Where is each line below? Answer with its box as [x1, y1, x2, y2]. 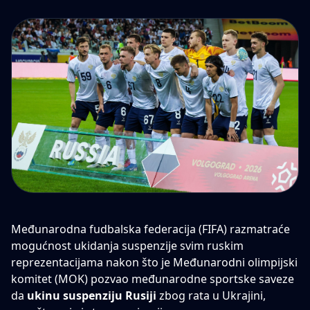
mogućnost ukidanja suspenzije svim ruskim [11, 238, 244, 254]
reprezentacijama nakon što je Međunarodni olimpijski [11, 255, 298, 271]
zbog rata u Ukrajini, [156, 288, 266, 304]
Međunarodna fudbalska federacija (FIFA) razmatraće [11, 221, 290, 237]
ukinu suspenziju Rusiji [27, 288, 156, 304]
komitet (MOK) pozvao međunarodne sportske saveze [11, 271, 294, 287]
